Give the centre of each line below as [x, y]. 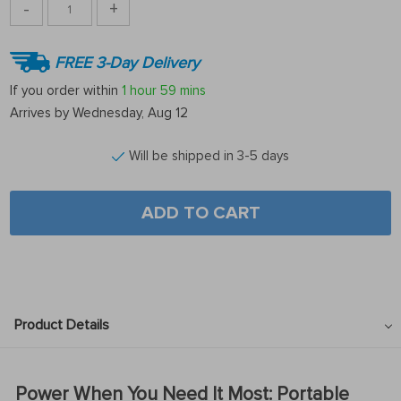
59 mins [183, 90]
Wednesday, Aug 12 [130, 113]
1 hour [139, 90]
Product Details [62, 325]
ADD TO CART [200, 213]
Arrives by [41, 113]
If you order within [66, 90]
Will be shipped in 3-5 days [209, 156]
